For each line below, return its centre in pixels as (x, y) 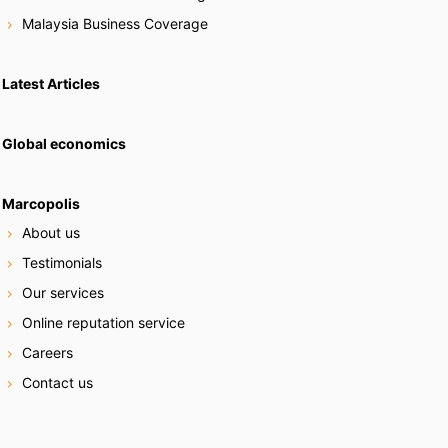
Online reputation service (103, 323)
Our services (62, 293)
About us (50, 233)
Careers (47, 353)
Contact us (57, 383)
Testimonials (61, 263)
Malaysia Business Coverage (114, 23)
